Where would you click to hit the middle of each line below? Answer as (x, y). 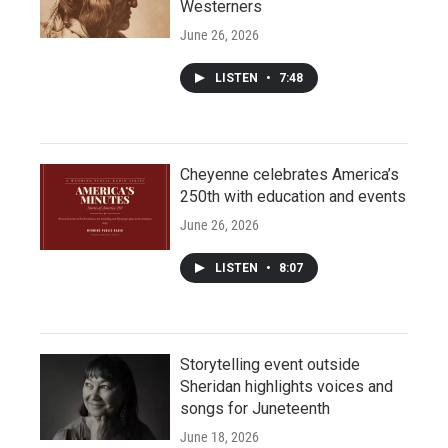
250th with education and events (293, 196)
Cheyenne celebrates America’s (289, 174)
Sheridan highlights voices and (286, 386)
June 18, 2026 (219, 436)
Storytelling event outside (270, 364)
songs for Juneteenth (255, 408)
